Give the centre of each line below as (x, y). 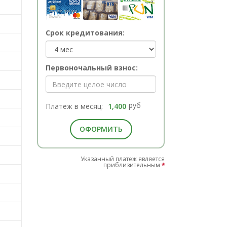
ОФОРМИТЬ (101, 129)
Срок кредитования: (85, 33)
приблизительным (133, 165)
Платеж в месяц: (74, 106)
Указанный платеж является (123, 159)
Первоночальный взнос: (92, 68)
